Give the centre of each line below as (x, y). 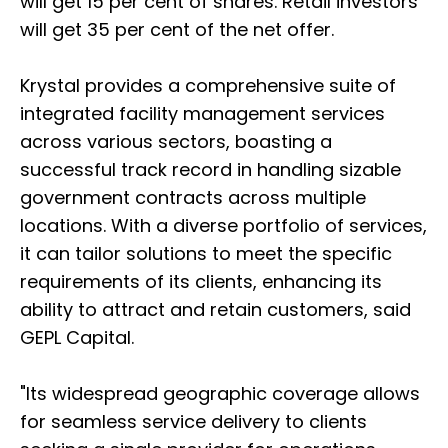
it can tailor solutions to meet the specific (206, 254)
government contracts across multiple (193, 198)
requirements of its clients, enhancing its (201, 282)
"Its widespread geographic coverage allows (220, 394)
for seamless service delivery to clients (193, 422)
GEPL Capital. (77, 338)
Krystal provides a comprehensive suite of (208, 86)
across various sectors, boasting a (176, 142)
